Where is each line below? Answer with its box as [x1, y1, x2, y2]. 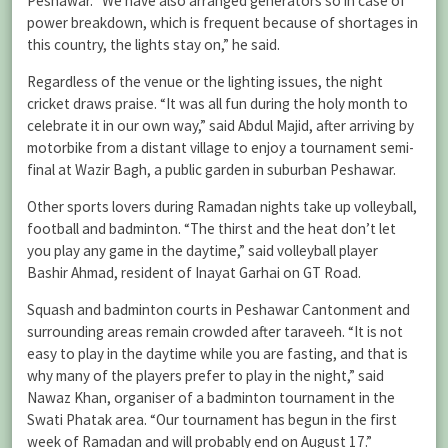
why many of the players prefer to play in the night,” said [27, 366, 384, 386]
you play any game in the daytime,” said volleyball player [27, 241, 378, 261]
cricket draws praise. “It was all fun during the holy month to [27, 93, 408, 113]
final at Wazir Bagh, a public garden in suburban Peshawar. [27, 159, 396, 179]
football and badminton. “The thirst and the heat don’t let [27, 219, 396, 239]
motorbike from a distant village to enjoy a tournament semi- [27, 137, 414, 157]
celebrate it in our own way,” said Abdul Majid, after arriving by [27, 115, 414, 135]
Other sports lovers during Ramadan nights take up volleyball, [27, 197, 417, 217]
